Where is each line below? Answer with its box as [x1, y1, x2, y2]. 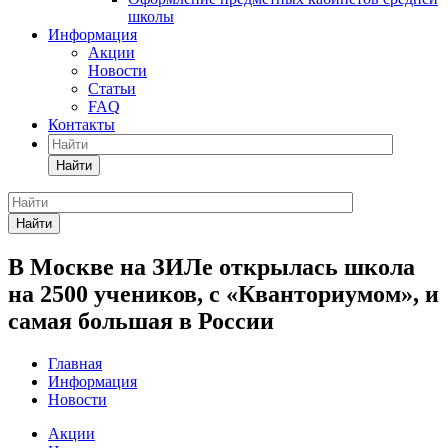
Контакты [48, 116, 115, 133]
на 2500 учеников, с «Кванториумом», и [8, 280, 439, 307]
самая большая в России [8, 307, 274, 334]
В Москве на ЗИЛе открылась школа [8, 253, 415, 280]
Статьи [88, 80, 136, 97]
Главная [48, 354, 102, 372]
